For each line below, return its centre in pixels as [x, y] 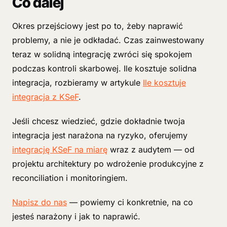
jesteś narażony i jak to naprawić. [76, 216]
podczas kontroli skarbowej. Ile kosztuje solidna [104, 68]
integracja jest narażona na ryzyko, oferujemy [100, 135]
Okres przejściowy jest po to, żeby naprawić [98, 26]
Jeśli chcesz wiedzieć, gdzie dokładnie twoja [99, 121]
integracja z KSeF [45, 97]
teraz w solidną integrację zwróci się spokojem [102, 54]
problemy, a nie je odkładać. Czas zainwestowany [108, 40]
